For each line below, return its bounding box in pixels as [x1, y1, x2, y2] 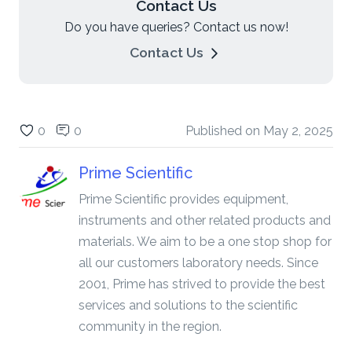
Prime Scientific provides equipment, [79, 192, 288, 207]
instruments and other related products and [79, 213, 331, 229]
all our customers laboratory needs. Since [79, 255, 318, 271]
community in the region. [79, 319, 222, 335]
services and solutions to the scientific [79, 298, 298, 313]
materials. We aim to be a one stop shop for [79, 234, 332, 250]
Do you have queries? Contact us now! [64, 20, 288, 35]
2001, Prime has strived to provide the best [79, 277, 325, 292]
